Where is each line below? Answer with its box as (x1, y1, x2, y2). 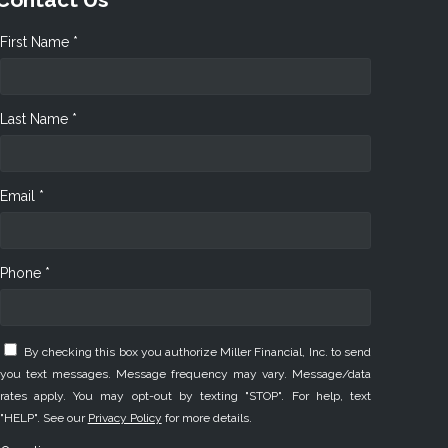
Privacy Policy (87, 410, 162, 425)
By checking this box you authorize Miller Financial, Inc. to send (23, 344, 371, 359)
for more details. (161, 410, 252, 425)
